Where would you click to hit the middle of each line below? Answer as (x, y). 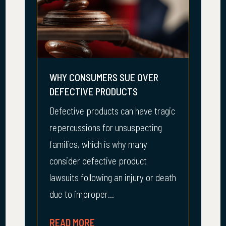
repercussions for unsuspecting (106, 127)
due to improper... (82, 194)
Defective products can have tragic (112, 111)
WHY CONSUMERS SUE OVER (104, 77)
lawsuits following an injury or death (113, 177)
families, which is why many (98, 144)
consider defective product (98, 161)
